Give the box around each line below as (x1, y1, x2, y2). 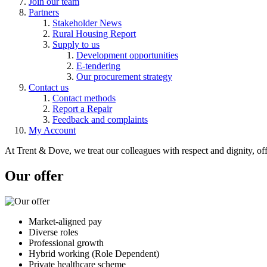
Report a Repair (52, 104, 112, 114)
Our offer (5, 168, 64, 184)
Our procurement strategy (76, 72, 172, 82)
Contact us (29, 82, 69, 93)
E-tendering (76, 61, 120, 72)
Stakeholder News (52, 18, 122, 29)
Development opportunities (76, 50, 178, 61)
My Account (29, 125, 76, 136)
